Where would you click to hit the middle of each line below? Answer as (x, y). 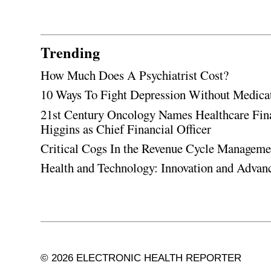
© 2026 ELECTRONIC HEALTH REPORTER (141, 258)
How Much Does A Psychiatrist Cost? (135, 75)
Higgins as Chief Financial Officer (126, 129)
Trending (70, 52)
